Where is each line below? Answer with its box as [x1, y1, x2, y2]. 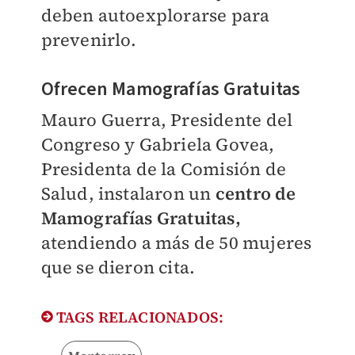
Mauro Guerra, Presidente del [40, 108, 293, 132]
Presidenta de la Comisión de [40, 157, 287, 181]
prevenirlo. [40, 28, 137, 52]
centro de [215, 181, 296, 206]
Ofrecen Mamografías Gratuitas [40, 75, 301, 104]
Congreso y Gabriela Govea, [40, 132, 275, 157]
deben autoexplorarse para [40, 3, 270, 28]
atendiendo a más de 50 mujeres [40, 231, 312, 255]
